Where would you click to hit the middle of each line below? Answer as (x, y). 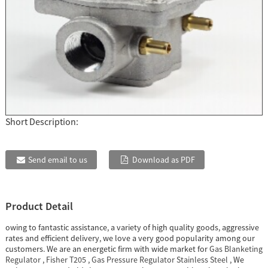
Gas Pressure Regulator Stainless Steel (159, 260)
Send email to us (58, 160)
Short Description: (42, 122)
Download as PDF (164, 160)
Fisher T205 (66, 260)
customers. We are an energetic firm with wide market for (107, 249)
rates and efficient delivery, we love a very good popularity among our (130, 238)
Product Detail (39, 206)
